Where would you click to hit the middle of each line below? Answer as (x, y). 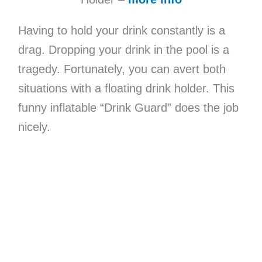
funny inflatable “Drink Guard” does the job (128, 108)
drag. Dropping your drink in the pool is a (123, 50)
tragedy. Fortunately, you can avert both (122, 69)
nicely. (34, 127)
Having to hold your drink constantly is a (121, 31)
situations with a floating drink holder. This (126, 89)
